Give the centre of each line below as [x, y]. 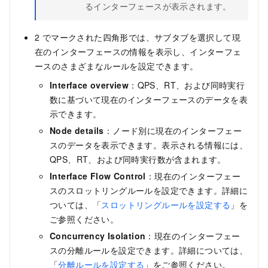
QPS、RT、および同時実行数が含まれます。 [138, 159]
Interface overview [89, 85]
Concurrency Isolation [98, 236]
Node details [77, 131]
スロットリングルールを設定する [166, 205]
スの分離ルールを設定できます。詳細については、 [149, 250]
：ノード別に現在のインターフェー [173, 131]
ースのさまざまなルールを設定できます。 [117, 66]
